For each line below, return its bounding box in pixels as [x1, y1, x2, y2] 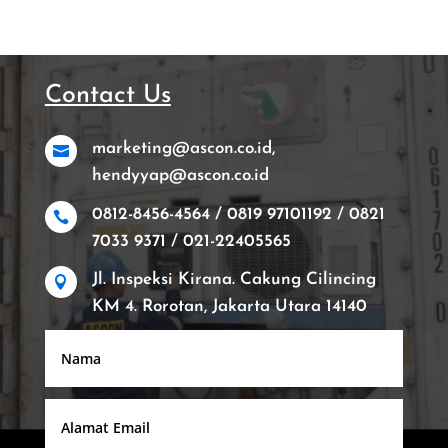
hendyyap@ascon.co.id [91, 167, 269, 185]
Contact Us [44, 83, 171, 109]
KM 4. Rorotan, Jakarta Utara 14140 [91, 298, 367, 316]
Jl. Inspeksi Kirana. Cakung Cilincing [91, 271, 376, 289]
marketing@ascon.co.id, [91, 140, 275, 158]
